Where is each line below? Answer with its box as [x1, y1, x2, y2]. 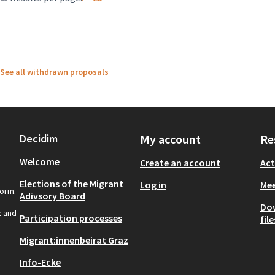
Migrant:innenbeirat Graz [20, 233, 128, 246]
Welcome [20, 155, 60, 168]
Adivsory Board [20, 189, 85, 202]
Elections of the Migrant [20, 177, 123, 190]
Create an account [140, 156, 220, 169]
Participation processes [20, 211, 122, 224]
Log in [140, 178, 166, 191]
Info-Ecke [20, 255, 61, 268]
